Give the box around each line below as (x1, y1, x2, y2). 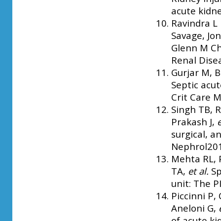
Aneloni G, (171, 201, 219, 214)
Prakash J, (171, 115, 217, 128)
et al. (187, 164, 211, 177)
